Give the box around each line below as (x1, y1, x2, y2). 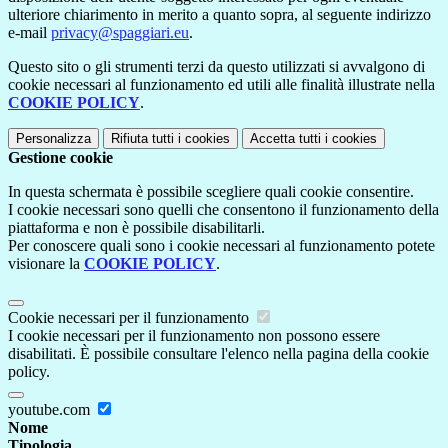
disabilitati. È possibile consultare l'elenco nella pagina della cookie (8, 345, 429, 363)
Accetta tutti (250, 131, 321, 147)
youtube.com (8, 401, 94, 419)
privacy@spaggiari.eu (51, 24, 189, 42)
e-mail (8, 24, 51, 42)
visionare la (8, 255, 84, 273)
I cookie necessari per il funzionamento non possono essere (8, 327, 380, 345)
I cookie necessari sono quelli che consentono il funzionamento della (8, 201, 439, 219)
